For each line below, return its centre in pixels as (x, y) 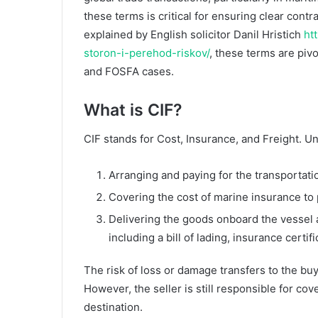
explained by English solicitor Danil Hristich (194, 35)
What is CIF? (133, 110)
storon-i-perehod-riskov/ (147, 53)
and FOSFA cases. (129, 72)
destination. (113, 307)
